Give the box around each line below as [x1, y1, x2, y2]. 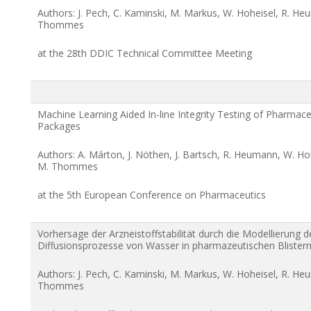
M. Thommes [37, 159, 98, 173]
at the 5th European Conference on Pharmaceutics [37, 187, 266, 201]
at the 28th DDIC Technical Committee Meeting [37, 46, 252, 60]
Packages [37, 119, 81, 133]
